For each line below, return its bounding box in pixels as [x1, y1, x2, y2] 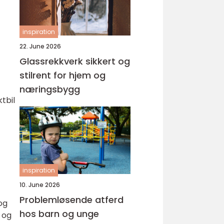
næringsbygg [19, 83, 80, 95]
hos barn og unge [19, 207, 99, 220]
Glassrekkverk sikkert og [19, 55, 85, 67]
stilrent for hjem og [19, 69, 105, 81]
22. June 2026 [19, 42, 61, 50]
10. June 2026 [19, 180, 60, 189]
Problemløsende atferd [19, 193, 123, 206]
